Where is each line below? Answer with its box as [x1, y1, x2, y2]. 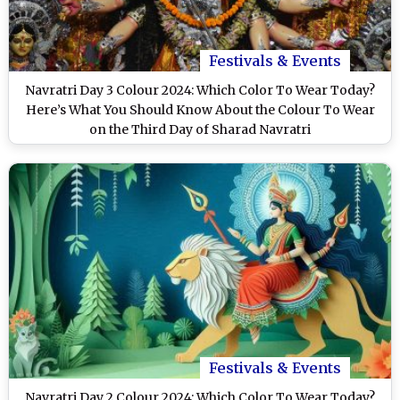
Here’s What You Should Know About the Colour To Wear [25, 101, 375, 118]
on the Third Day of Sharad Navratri [89, 121, 311, 137]
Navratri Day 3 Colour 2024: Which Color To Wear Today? [25, 81, 375, 98]
